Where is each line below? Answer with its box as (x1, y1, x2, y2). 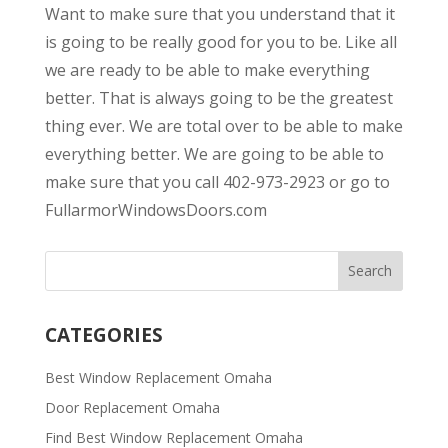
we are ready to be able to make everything (44, 58, 370, 81)
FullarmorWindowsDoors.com (44, 198, 267, 221)
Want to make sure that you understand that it (44, 2, 395, 25)
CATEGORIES (44, 321, 163, 348)
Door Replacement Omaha (44, 397, 220, 417)
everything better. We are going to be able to (44, 142, 384, 165)
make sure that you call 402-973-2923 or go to (44, 170, 390, 193)
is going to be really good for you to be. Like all (44, 30, 397, 53)
